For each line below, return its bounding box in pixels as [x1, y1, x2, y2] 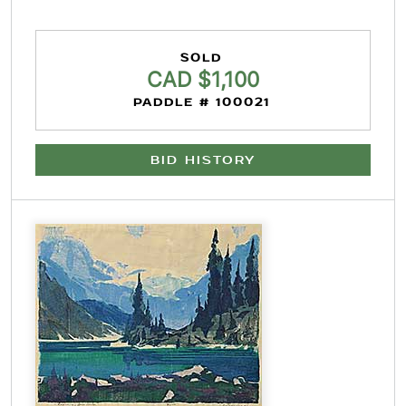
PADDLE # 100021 [132, 95, 270, 110]
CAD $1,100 [147, 67, 259, 92]
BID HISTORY [150, 152, 256, 168]
